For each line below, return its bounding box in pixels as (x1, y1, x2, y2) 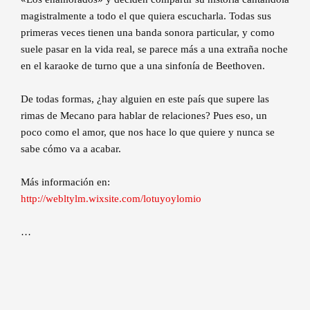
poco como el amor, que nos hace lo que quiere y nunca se (21, 127, 275, 138)
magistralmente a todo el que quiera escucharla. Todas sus (21, 10, 271, 22)
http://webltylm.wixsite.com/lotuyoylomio (21, 193, 201, 205)
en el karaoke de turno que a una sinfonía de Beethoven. (21, 60, 265, 72)
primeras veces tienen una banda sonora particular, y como (21, 27, 275, 39)
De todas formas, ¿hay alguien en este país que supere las (21, 93, 269, 105)
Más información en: (21, 176, 110, 188)
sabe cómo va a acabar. (21, 143, 121, 155)
